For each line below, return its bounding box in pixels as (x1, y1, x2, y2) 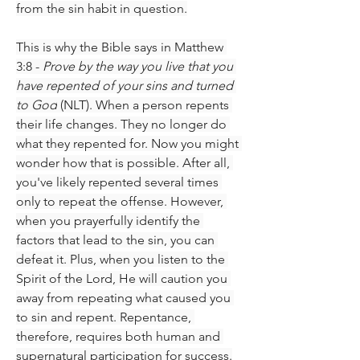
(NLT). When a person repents (57, 96, 229, 112)
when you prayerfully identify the (16, 212, 200, 228)
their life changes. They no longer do (16, 116, 227, 132)
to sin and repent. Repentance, (16, 309, 191, 325)
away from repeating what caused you (16, 289, 231, 305)
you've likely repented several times (16, 174, 219, 190)
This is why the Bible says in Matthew (16, 39, 223, 55)
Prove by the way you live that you (43, 58, 233, 74)
